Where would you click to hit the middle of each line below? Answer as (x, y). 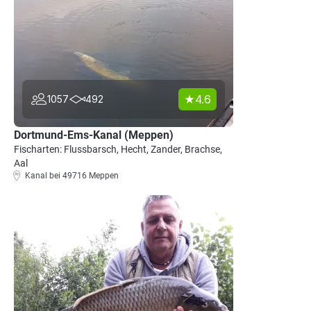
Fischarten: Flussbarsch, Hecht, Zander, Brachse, (118, 149)
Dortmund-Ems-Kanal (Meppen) (94, 135)
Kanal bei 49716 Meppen (72, 176)
